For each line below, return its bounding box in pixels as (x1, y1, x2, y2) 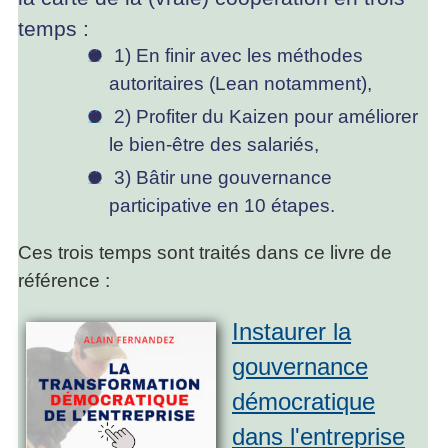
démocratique (232, 388, 375, 416)
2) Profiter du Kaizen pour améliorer (109, 106, 419, 128)
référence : (18, 270, 110, 292)
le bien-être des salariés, (109, 134, 320, 156)
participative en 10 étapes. (109, 195, 336, 217)
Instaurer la (232, 318, 351, 346)
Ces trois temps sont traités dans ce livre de (18, 242, 392, 264)
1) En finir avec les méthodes (109, 45, 364, 67)
